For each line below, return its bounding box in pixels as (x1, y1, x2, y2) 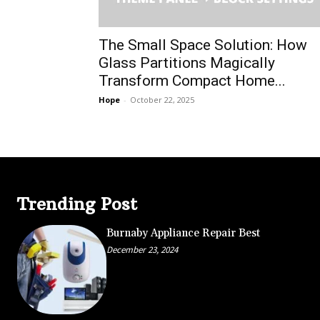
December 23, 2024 (106, 243, 178, 256)
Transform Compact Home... (99, 71, 286, 89)
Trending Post (17, 192, 137, 214)
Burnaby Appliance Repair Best (106, 226, 260, 240)
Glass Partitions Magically (99, 54, 275, 71)
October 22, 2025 (130, 94, 194, 105)
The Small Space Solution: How (99, 36, 307, 54)
